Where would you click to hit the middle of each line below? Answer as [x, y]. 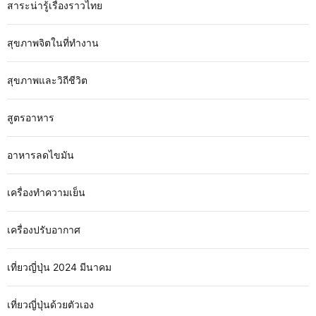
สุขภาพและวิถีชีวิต [47, 80]
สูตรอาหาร [31, 117]
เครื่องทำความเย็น [46, 192]
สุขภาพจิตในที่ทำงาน [53, 43]
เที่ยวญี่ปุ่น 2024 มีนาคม [59, 267]
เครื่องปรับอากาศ [44, 230]
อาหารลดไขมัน [41, 155]
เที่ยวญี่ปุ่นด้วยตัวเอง [50, 304]
